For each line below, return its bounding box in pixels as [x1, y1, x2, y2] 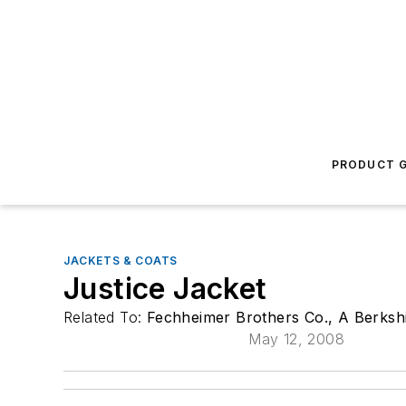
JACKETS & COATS [63, 254, 178, 267]
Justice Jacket [63, 271, 267, 306]
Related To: [63, 308, 147, 326]
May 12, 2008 [248, 330, 345, 348]
